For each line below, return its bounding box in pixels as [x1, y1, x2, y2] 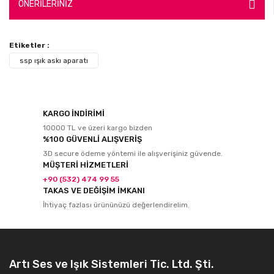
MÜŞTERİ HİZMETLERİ [43, 160, 128, 169]
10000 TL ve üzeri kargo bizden [43, 123, 152, 132]
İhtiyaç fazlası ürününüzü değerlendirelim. [43, 200, 190, 209]
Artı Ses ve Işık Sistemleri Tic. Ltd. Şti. [9, 257, 214, 271]
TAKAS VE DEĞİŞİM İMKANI [43, 185, 145, 195]
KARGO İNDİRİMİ [43, 108, 105, 118]
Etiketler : [9, 40, 50, 50]
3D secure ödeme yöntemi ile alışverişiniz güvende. [43, 149, 223, 158]
